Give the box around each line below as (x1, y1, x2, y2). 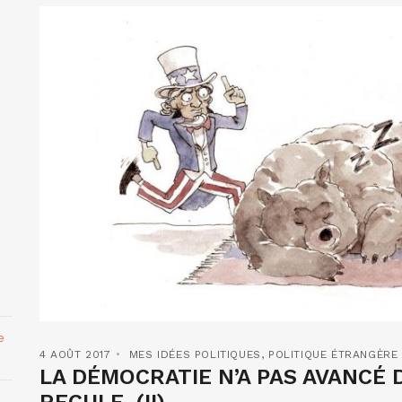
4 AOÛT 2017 (39, 347, 111, 361)
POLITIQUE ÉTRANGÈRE (268, 347, 398, 361)
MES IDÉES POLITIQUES (128, 347, 261, 361)
